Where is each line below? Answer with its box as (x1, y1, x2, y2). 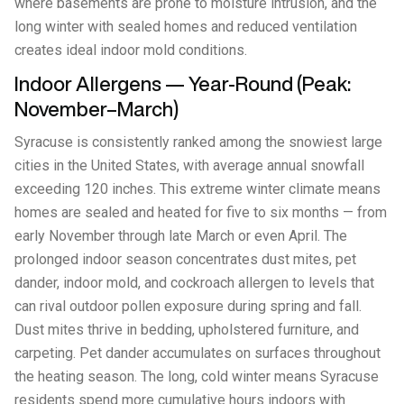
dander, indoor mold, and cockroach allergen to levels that (14, 274, 374, 291)
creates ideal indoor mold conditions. (14, 41, 247, 59)
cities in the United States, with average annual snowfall (14, 157, 364, 174)
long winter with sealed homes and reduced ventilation (14, 18, 357, 35)
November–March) (14, 99, 179, 119)
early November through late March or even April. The (14, 227, 347, 244)
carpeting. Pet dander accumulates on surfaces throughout (14, 344, 381, 362)
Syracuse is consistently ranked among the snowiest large (14, 133, 382, 151)
